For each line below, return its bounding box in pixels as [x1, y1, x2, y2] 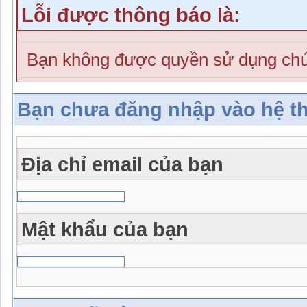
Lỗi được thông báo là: [21, 3, 241, 26]
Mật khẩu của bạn [21, 217, 188, 241]
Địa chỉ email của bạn [21, 152, 223, 175]
